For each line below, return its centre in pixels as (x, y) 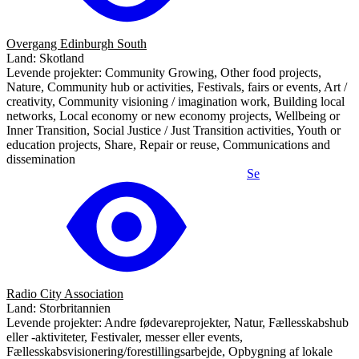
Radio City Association (65, 293)
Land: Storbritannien (58, 308)
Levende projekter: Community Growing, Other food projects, (164, 72)
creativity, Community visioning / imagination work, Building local (175, 101)
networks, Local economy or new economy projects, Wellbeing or (173, 115)
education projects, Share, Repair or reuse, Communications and (168, 144)
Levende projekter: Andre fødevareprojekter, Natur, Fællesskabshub (177, 322)
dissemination (41, 159)
